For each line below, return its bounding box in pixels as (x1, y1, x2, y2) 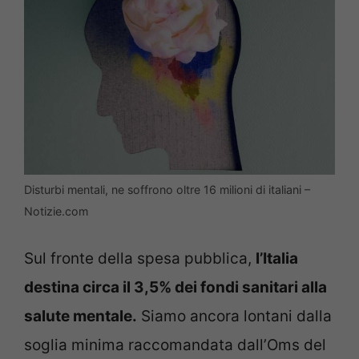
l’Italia (256, 249, 298, 268)
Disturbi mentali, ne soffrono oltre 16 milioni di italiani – (24, 182, 310, 196)
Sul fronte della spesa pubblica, (24, 249, 256, 268)
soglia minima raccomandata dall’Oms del (24, 336, 326, 355)
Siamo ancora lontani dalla (137, 307, 332, 326)
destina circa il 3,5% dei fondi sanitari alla (24, 278, 327, 297)
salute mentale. (24, 307, 137, 326)
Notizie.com (24, 204, 88, 218)
